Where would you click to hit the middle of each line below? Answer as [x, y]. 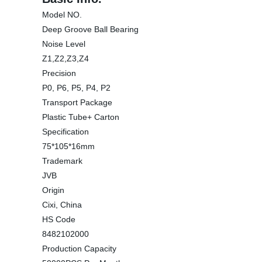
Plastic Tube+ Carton [81, 117]
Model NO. [62, 15]
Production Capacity [79, 249]
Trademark [62, 161]
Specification [65, 132]
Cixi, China [62, 205]
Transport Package [77, 102]
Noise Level [64, 44]
